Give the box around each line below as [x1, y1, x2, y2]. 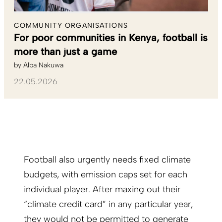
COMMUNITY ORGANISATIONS [14, 21, 128, 30]
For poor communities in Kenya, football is [14, 32, 208, 44]
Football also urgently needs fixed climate [24, 154, 191, 166]
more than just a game [14, 46, 117, 58]
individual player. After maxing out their [24, 184, 180, 195]
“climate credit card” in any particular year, [24, 199, 193, 210]
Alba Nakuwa [23, 61, 63, 70]
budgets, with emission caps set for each [24, 169, 187, 180]
